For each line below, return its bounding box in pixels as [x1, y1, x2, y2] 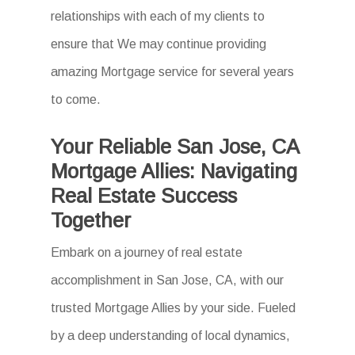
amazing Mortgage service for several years [51, 65, 295, 79]
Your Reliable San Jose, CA [51, 136, 300, 158]
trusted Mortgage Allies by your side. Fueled [51, 301, 296, 315]
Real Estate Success [51, 185, 238, 208]
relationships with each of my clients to [51, 10, 265, 24]
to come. [51, 93, 101, 107]
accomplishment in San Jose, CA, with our [51, 273, 284, 288]
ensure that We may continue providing [51, 37, 267, 52]
